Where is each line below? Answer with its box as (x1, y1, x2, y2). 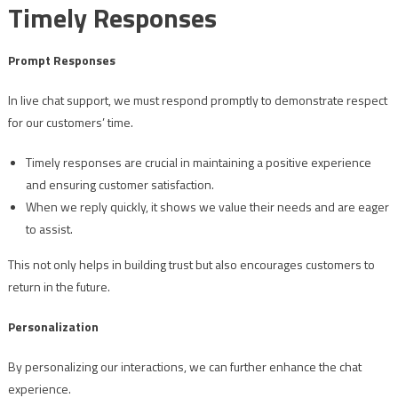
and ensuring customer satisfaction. (25, 175, 214, 195)
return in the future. (7, 277, 110, 297)
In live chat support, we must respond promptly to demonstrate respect (7, 91, 387, 110)
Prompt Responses (7, 51, 115, 70)
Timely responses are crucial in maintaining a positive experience (25, 153, 371, 172)
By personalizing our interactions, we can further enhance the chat (7, 357, 362, 377)
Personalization (7, 317, 99, 337)
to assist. (25, 219, 73, 239)
